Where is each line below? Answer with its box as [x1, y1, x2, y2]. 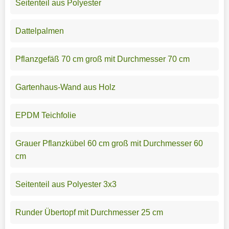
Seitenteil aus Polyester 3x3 [15, 179, 117, 189]
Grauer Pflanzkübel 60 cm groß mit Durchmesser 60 [15, 139, 203, 148]
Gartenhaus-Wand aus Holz [15, 82, 116, 91]
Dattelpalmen [15, 26, 64, 35]
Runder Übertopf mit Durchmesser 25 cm [15, 208, 163, 217]
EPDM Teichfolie [15, 110, 76, 120]
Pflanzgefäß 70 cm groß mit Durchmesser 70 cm [15, 54, 190, 63]
